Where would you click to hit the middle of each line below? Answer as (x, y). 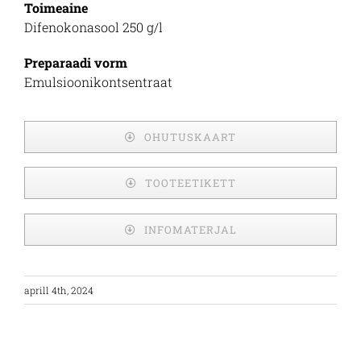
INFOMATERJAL (190, 229)
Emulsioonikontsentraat (98, 82)
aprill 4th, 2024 (59, 290)
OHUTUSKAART (190, 137)
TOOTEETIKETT (190, 183)
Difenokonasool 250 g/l (93, 27)
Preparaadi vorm (76, 62)
